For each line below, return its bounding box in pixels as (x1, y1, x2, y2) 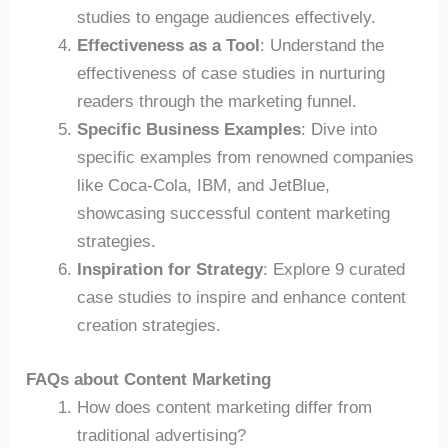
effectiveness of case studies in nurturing (77, 64, 386, 84)
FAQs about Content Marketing (26, 369, 272, 389)
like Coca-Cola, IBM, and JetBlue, (77, 176, 331, 196)
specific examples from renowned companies (77, 148, 415, 168)
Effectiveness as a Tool (77, 36, 261, 56)
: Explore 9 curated (263, 260, 406, 280)
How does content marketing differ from (77, 397, 373, 417)
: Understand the (260, 36, 385, 56)
